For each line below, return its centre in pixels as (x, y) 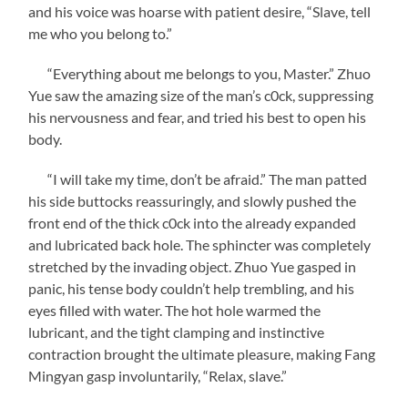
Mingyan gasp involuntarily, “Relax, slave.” (158, 375)
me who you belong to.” (101, 33)
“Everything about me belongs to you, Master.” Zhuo (200, 73)
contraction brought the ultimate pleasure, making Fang (202, 353)
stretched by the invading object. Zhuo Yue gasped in (193, 266)
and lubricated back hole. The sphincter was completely (200, 244)
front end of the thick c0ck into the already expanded (193, 222)
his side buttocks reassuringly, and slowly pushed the (193, 200)
